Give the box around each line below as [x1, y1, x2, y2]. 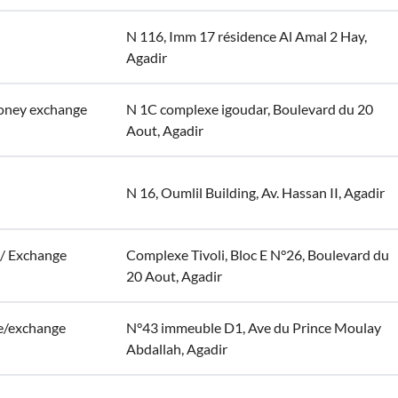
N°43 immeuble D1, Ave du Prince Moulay [126, 319, 381, 336]
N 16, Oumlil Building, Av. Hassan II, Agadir [126, 184, 385, 201]
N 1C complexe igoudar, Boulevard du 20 [126, 100, 373, 117]
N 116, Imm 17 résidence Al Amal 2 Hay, [126, 28, 367, 44]
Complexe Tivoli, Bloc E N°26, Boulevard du [126, 246, 389, 263]
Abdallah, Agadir [126, 340, 227, 357]
